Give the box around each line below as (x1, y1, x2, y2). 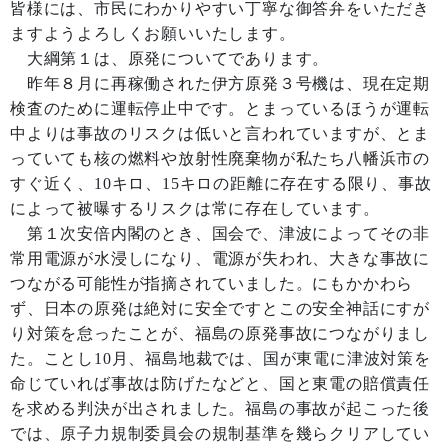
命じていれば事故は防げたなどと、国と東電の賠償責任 (10, 375, 430, 392)
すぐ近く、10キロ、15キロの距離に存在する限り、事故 (10, 175, 432, 192)
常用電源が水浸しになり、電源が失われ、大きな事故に (10, 250, 430, 267)
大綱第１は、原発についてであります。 (10, 50, 330, 67)
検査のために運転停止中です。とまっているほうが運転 (10, 100, 430, 117)
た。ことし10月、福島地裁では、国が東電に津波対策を (10, 350, 431, 367)
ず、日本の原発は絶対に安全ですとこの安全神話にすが (10, 300, 430, 317)
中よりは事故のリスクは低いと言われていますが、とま (10, 125, 430, 142)
